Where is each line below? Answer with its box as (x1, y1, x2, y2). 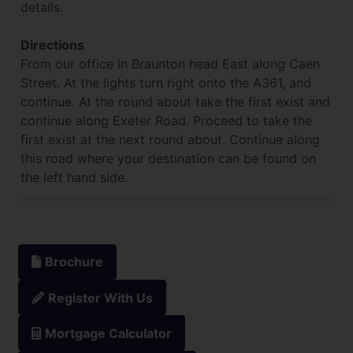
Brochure (45, 254, 103, 270)
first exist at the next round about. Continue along (20, 131, 320, 147)
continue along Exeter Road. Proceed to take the (20, 112, 312, 128)
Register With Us (48, 289, 153, 306)
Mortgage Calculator (45, 325, 172, 341)
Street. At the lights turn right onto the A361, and (20, 74, 311, 91)
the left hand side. (20, 169, 128, 185)
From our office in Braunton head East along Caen (20, 55, 320, 72)
